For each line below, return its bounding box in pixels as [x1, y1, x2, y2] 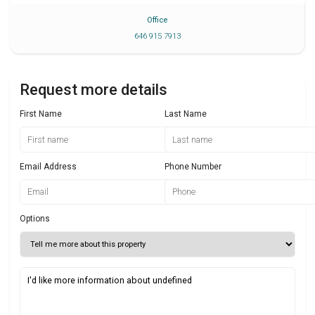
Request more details [20, 81, 167, 99]
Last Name [165, 109, 207, 120]
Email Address [20, 161, 77, 172]
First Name [20, 109, 62, 120]
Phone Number [165, 161, 221, 172]
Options [20, 214, 50, 224]
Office [147, 15, 167, 25]
